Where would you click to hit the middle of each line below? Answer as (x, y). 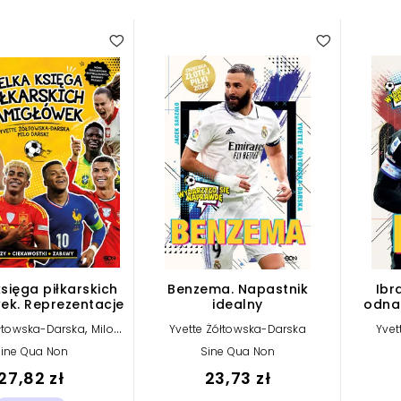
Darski (31, 344)
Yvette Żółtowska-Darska (238, 328)
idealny (238, 304)
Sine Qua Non (238, 351)
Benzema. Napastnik (238, 289)
